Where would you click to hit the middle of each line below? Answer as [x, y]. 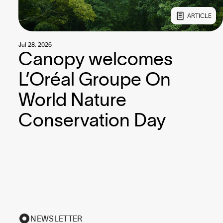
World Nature [73, 99]
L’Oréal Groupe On [95, 79]
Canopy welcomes [96, 58]
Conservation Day [92, 119]
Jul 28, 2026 [35, 44]
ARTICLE [199, 16]
